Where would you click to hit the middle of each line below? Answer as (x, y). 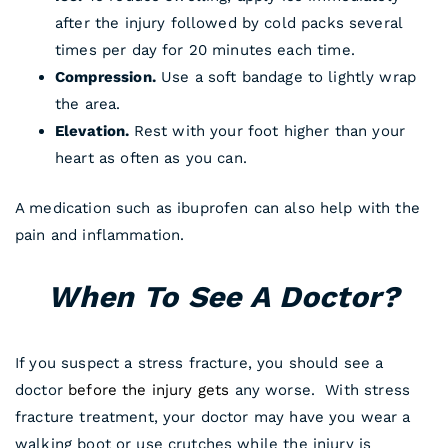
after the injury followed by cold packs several (229, 23)
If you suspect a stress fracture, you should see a (199, 362)
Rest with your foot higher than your (269, 131)
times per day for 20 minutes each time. (205, 50)
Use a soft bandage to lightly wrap (286, 77)
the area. (88, 104)
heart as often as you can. (151, 158)
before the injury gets (149, 389)
